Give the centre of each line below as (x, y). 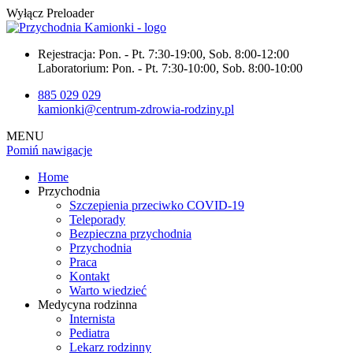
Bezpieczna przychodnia (130, 234)
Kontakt (89, 276)
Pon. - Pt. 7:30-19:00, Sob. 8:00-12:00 (194, 54)
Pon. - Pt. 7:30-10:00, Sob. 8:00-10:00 (207, 68)
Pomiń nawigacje (49, 150)
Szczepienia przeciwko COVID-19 (157, 205)
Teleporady (97, 219)
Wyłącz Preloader (50, 13)
